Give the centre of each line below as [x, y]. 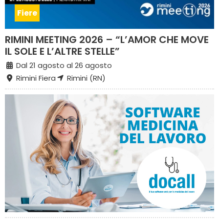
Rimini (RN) [85, 78]
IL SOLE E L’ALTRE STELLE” [62, 51]
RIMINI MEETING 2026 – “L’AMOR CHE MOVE [107, 39]
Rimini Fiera [35, 78]
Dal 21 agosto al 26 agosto [63, 65]
